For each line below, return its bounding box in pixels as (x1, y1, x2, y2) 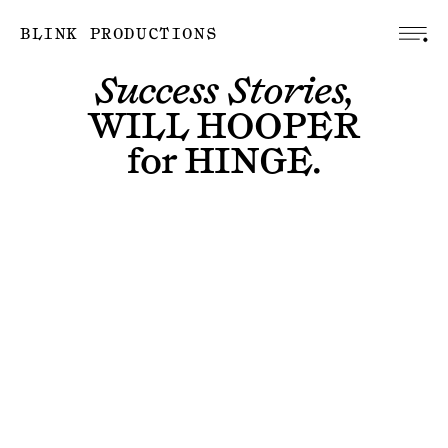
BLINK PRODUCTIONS (20, 25, 218, 44)
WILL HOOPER (88, 105, 360, 149)
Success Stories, (93, 70, 355, 114)
